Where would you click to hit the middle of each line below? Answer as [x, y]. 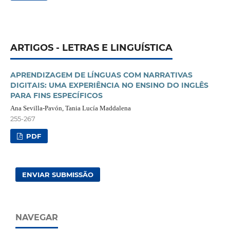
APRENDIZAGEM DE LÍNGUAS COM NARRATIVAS [101, 75]
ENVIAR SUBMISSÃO [58, 175]
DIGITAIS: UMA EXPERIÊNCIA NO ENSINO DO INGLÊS [109, 85]
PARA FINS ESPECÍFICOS [56, 96]
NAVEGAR [37, 218]
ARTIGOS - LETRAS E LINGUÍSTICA [91, 48]
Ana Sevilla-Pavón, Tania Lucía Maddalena [70, 108]
